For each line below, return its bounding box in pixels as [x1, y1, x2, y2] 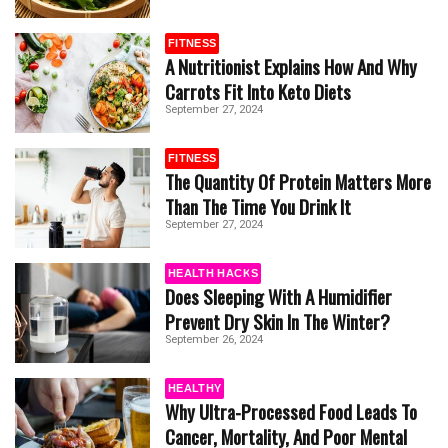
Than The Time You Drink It [165, 191, 351, 221]
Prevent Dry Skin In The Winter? [165, 306, 390, 336]
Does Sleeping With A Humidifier [165, 281, 392, 311]
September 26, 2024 [165, 332, 263, 346]
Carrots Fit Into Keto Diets [165, 76, 351, 106]
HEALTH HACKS [168, 266, 259, 279]
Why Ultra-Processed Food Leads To [165, 396, 417, 426]
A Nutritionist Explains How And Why [165, 51, 417, 81]
